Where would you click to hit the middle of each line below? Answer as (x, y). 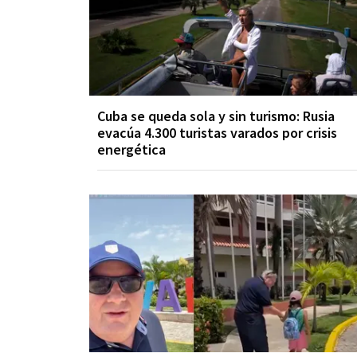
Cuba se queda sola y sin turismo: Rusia (216, 116)
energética (131, 149)
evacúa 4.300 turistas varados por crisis (217, 132)
